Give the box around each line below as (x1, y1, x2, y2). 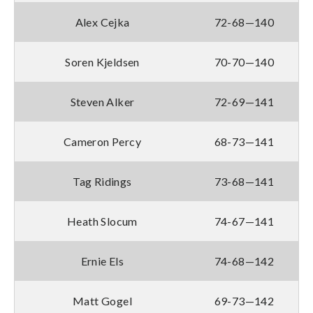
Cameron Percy (63, 134, 142, 148)
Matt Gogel (73, 293, 132, 307)
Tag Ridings (73, 174, 132, 188)
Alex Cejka (75, 15, 130, 29)
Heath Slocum (67, 214, 138, 228)
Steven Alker (70, 94, 135, 108)
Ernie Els (80, 254, 124, 268)
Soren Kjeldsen (65, 54, 140, 68)
